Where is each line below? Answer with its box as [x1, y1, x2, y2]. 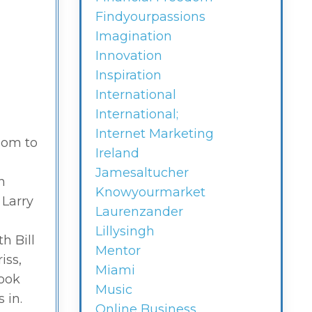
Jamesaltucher [95, 165, 189, 181]
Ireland [95, 146, 139, 162]
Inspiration [95, 68, 162, 84]
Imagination [95, 29, 172, 45]
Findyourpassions [95, 9, 205, 25]
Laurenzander [95, 204, 183, 220]
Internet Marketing [95, 126, 214, 142]
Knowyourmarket [95, 185, 205, 201]
